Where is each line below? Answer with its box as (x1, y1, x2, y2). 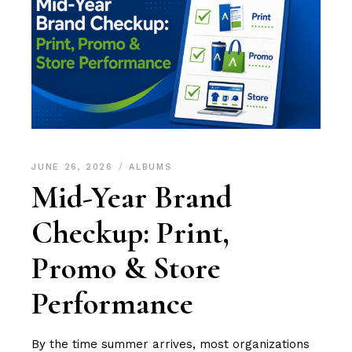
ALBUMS (129, 162, 173, 173)
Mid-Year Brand (31, 178, 233, 217)
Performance (31, 284, 194, 323)
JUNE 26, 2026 (31, 162, 118, 173)
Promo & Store (31, 249, 222, 288)
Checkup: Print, (31, 214, 230, 252)
